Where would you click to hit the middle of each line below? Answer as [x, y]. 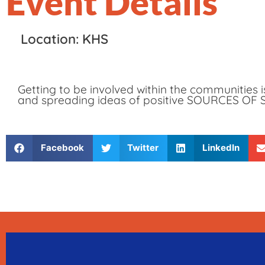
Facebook [62, 148]
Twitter [143, 148]
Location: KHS [64, 39]
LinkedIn [221, 148]
